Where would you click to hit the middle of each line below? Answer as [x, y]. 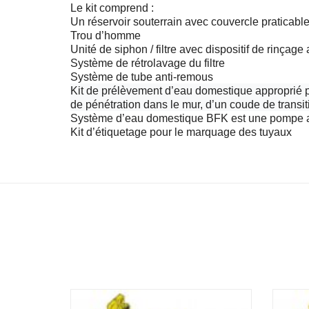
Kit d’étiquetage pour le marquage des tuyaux [181, 132]
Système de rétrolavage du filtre [148, 63]
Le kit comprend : [112, 8]
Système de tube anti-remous [142, 77]
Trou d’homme [106, 36]
